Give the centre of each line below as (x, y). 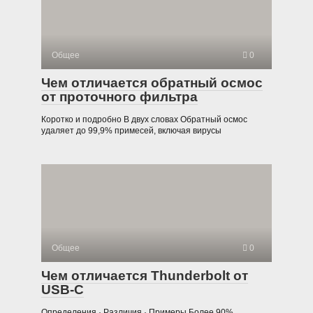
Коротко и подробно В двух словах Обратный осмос (144, 119)
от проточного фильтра (119, 96)
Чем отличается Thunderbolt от (145, 275)
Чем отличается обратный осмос (152, 82)
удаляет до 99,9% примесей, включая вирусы (131, 130)
